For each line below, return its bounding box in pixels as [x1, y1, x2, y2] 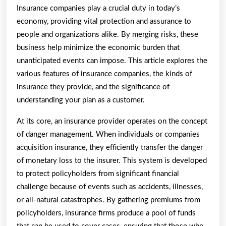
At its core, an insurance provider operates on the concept [17, 117, 207, 125]
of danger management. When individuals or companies [17, 130, 200, 138]
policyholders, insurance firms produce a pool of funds [17, 209, 196, 217]
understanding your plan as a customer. [17, 96, 145, 104]
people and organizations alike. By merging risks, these [17, 30, 198, 38]
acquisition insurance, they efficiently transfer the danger [17, 143, 203, 151]
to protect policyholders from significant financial [17, 169, 179, 178]
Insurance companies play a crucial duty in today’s [17, 4, 180, 12]
